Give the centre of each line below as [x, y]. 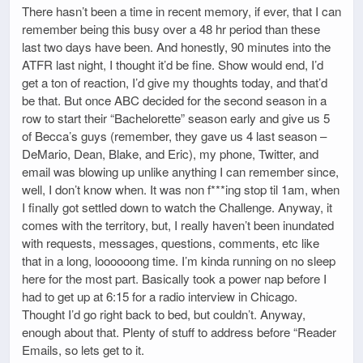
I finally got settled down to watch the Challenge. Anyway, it [177, 207]
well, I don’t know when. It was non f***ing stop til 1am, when [181, 190]
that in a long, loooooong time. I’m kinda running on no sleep [179, 261]
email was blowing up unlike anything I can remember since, [180, 172]
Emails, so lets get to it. [83, 350]
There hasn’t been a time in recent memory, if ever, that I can [181, 11]
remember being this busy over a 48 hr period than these [171, 29]
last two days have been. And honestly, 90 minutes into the [176, 47]
